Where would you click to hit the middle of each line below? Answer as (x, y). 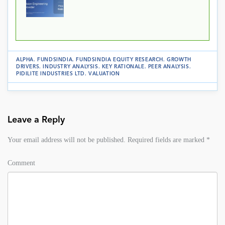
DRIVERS (28, 67)
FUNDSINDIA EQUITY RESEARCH (120, 60)
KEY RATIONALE (123, 67)
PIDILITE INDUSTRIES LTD (50, 74)
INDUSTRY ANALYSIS (71, 67)
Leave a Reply (36, 120)
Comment (21, 162)
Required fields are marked (166, 139)
